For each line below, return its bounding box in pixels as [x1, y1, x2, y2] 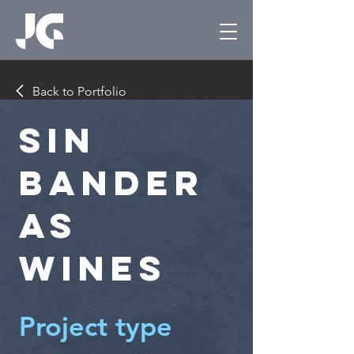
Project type [19, 310, 172, 343]
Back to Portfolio [32, 83, 126, 99]
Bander [19, 160, 205, 205]
